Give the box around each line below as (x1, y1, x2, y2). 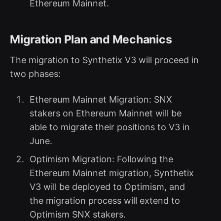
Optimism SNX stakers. (29, 209, 128, 220)
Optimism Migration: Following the (29, 153, 173, 164)
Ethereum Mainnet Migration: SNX (29, 94, 172, 105)
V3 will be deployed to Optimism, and (29, 181, 185, 192)
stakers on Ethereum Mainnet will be (29, 108, 182, 118)
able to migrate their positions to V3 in (29, 121, 190, 132)
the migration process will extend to (29, 195, 180, 206)
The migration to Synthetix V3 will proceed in (10, 54, 199, 65)
